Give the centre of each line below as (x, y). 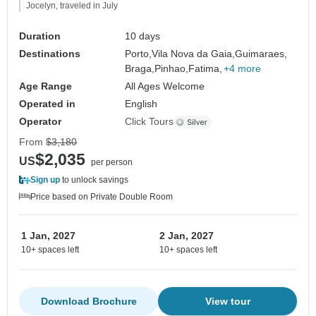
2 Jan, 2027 (187, 236)
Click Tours (150, 122)
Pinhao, (172, 69)
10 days (143, 36)
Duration (40, 36)
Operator (40, 122)
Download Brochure (89, 302)
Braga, (140, 69)
